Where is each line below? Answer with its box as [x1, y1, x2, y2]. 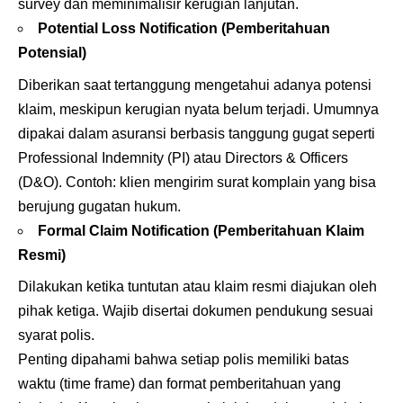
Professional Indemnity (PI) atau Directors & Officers [18, 149, 348, 166]
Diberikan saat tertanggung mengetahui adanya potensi [18, 76, 372, 93]
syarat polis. [18, 327, 94, 344]
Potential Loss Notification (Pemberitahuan [38, 21, 330, 37]
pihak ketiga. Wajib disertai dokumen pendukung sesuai [18, 303, 373, 319]
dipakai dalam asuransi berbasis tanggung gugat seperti [18, 125, 375, 141]
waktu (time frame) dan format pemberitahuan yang [18, 376, 341, 392]
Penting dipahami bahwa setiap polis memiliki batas [18, 352, 349, 368]
